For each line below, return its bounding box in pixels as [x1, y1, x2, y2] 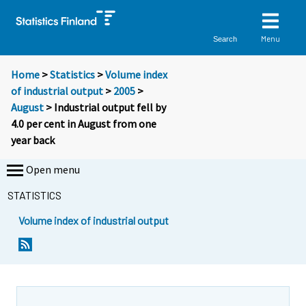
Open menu [26, 163, 80, 177]
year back [11, 133, 55, 148]
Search [213, 34, 238, 43]
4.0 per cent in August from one [11, 117, 156, 131]
